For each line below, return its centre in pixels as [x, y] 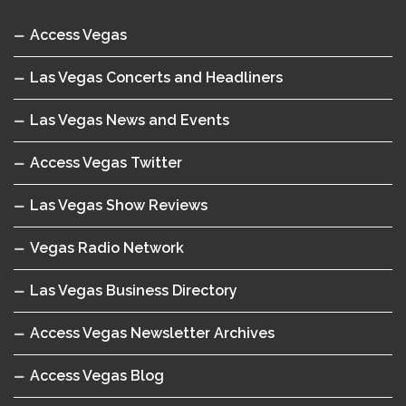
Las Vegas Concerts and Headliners [156, 78]
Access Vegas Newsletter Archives [152, 333]
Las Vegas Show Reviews [119, 206]
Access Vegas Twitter [106, 163]
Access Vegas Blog [97, 376]
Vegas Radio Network [107, 248]
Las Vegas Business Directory [134, 291]
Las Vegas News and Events [130, 121]
